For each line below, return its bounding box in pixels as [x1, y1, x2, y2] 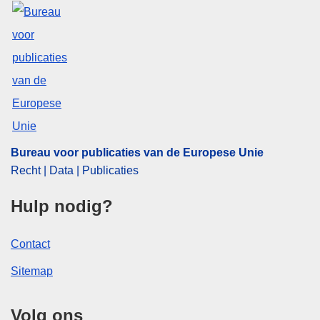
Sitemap [11, 264, 53, 277]
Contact [11, 237, 50, 250]
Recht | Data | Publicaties [11, 164, 139, 176]
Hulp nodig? [11, 196, 113, 216]
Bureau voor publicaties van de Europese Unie [11, 146, 264, 159]
